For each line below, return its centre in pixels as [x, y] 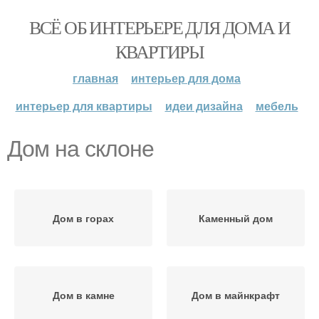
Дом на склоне [80, 149]
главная [95, 78]
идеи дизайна [204, 106]
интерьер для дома [186, 78]
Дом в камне [83, 295]
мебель [277, 106]
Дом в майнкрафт [236, 295]
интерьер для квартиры [84, 106]
